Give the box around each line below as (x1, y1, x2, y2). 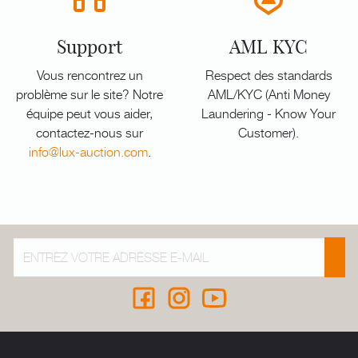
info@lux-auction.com (28, 141, 148, 161)
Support (57, 35, 122, 58)
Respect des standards (205, 65, 332, 84)
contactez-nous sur (36, 122, 143, 141)
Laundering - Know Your (201, 103, 336, 122)
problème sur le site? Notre (16, 84, 163, 103)
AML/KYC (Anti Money (207, 84, 330, 103)
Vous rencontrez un (36, 65, 143, 84)
